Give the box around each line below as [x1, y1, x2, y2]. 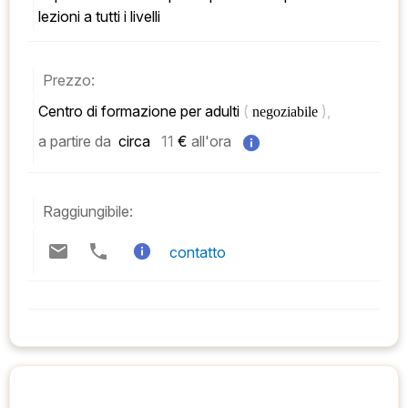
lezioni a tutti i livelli [38, 7, 160, 26]
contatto [169, 243, 226, 262]
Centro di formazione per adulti [38, 102, 243, 121]
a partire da [38, 132, 111, 151]
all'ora [191, 132, 231, 151]
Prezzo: [43, 71, 95, 90]
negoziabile [252, 104, 321, 120]
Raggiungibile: [43, 202, 133, 221]
